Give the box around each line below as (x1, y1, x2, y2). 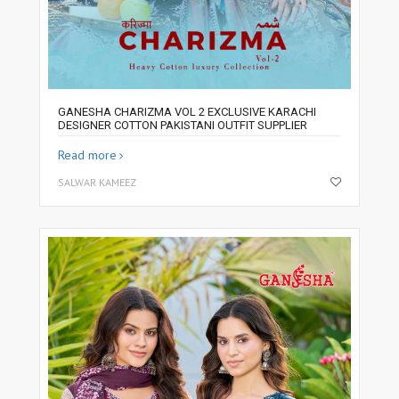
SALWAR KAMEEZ (58, 175, 136, 190)
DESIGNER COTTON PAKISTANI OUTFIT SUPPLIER (58, 118, 307, 133)
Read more (58, 147, 117, 164)
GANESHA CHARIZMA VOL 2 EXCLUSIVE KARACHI (58, 105, 316, 119)
